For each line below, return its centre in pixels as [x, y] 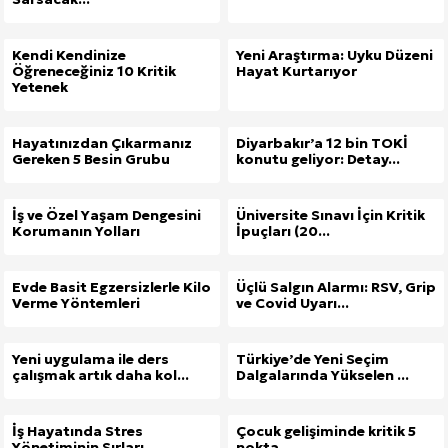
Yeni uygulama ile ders [90, 359]
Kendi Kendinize [69, 55]
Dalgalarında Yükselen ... [322, 375]
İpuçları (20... [283, 231]
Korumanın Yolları [76, 231]
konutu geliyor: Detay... [318, 159]
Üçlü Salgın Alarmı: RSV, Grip [336, 287]
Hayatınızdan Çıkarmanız [102, 143]
